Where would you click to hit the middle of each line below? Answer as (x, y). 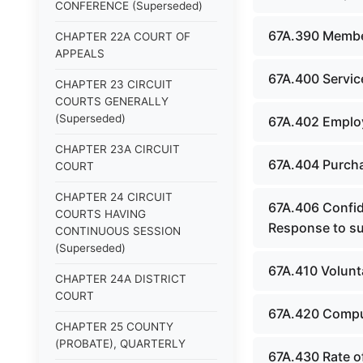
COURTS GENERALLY (112, 101)
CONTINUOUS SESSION (118, 231)
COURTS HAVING (100, 214)
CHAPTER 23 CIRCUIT (114, 84)
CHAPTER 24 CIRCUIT (114, 197)
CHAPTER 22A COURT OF (123, 36)
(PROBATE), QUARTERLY (120, 344)
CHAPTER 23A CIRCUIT (117, 149)
